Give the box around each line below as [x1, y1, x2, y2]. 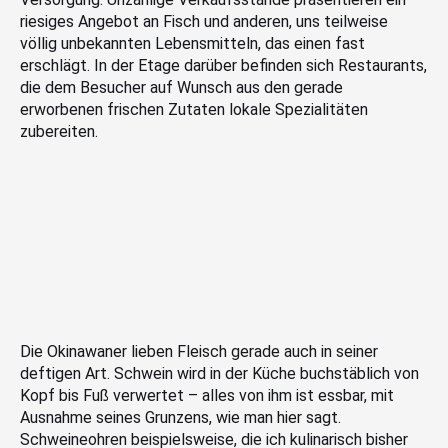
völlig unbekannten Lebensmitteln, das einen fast [20, 34, 365, 54]
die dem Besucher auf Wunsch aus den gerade [20, 78, 343, 98]
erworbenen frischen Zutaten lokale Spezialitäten [20, 100, 368, 120]
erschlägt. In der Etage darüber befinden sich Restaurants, [20, 56, 427, 76]
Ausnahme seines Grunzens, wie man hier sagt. [20, 407, 341, 427]
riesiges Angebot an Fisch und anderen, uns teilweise [20, 12, 388, 32]
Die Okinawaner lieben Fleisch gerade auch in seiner [20, 341, 378, 361]
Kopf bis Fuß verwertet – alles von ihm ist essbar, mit [20, 385, 394, 405]
